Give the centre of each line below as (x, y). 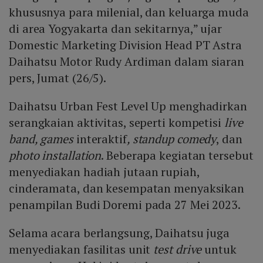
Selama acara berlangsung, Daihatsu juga (119, 233)
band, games (41, 139)
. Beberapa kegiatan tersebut (177, 156)
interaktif (100, 139)
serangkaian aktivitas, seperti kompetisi (117, 123)
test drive (178, 249)
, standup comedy (171, 139)
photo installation (55, 156)
